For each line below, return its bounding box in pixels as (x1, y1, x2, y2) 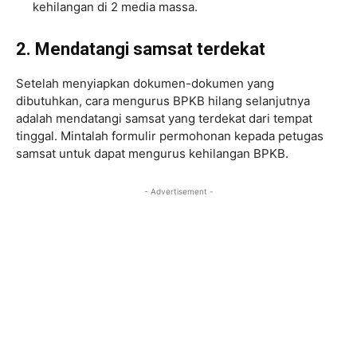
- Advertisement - (143, 186, 214, 196)
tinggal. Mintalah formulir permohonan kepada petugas (16, 127, 324, 143)
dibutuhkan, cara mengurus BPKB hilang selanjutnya (16, 92, 310, 108)
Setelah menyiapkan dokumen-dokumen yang (16, 75, 274, 91)
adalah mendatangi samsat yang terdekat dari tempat (16, 110, 312, 126)
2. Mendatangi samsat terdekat (16, 38, 265, 59)
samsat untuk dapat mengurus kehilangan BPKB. (16, 145, 288, 161)
